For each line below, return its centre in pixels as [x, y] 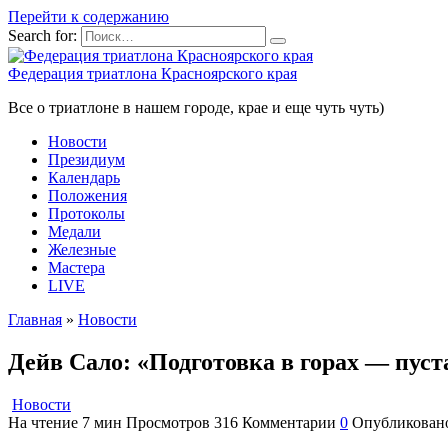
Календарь [84, 177]
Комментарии [289, 422]
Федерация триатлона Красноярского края [152, 73]
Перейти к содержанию [88, 16]
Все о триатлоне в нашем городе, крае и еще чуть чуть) [196, 107]
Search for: [42, 35]
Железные [82, 249]
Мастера [76, 267]
